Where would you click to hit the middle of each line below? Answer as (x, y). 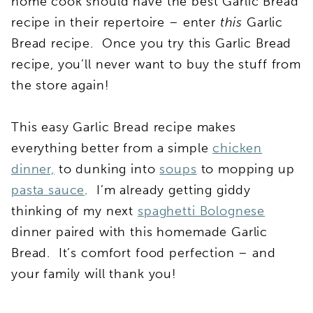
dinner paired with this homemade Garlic (140, 232)
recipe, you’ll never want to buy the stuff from (156, 64)
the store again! (60, 85)
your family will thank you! (102, 274)
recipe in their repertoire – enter (116, 22)
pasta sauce (48, 190)
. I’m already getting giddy (168, 190)
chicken (238, 148)
